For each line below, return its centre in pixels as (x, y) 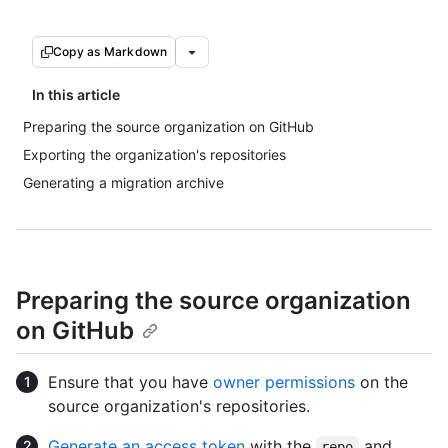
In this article (76, 94)
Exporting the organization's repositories (154, 154)
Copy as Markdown (110, 51)
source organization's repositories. (179, 406)
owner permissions (284, 382)
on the (381, 382)
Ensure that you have (130, 382)
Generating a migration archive (123, 182)
